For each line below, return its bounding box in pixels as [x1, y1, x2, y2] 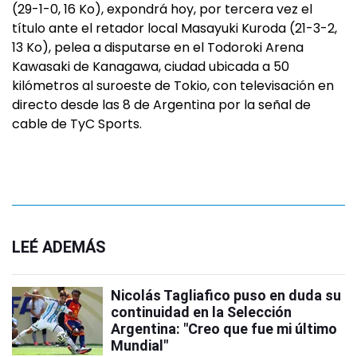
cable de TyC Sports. [12, 114, 142, 133]
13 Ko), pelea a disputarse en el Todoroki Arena [12, 37, 304, 57]
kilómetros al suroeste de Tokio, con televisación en [12, 76, 334, 95]
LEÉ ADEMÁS [12, 237, 106, 257]
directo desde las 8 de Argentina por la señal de [12, 95, 311, 114]
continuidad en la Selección [111, 303, 292, 320]
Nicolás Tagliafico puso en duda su [111, 286, 341, 304]
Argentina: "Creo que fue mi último [111, 320, 337, 337]
